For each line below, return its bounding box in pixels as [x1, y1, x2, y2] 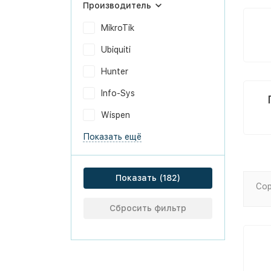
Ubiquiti [101, 45, 131, 54]
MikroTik [101, 23, 134, 33]
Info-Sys [101, 88, 135, 98]
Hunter [101, 67, 128, 76]
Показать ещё [83, 132, 142, 142]
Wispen [101, 110, 130, 120]
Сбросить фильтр [109, 203, 186, 213]
